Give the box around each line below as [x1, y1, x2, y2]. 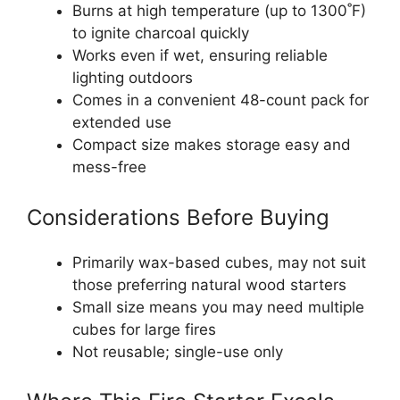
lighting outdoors [72, 69, 193, 87]
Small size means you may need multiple [72, 297, 364, 316]
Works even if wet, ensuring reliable [72, 46, 328, 65]
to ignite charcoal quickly [72, 24, 249, 43]
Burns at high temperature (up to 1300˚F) [72, 2, 366, 21]
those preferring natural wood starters [72, 275, 346, 294]
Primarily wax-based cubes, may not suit [72, 253, 366, 271]
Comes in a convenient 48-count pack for [72, 91, 369, 110]
